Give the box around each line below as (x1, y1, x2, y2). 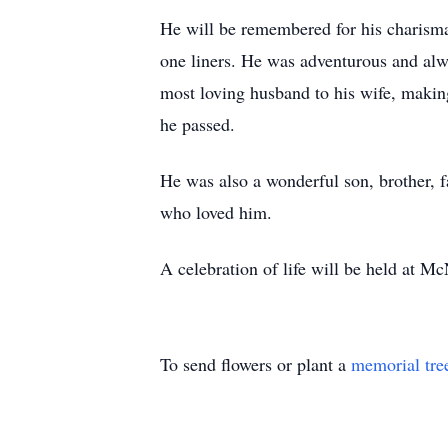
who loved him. (160, 200, 272, 224)
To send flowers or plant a (160, 352, 351, 376)
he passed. (160, 112, 235, 136)
